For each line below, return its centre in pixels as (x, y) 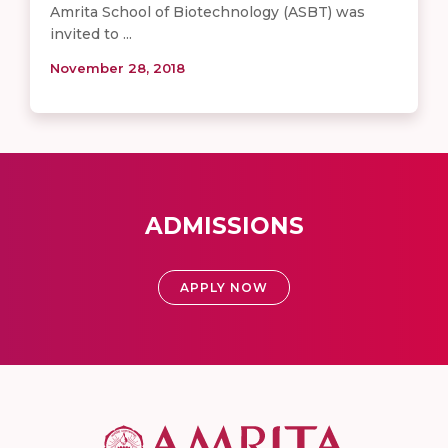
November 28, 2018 (117, 68)
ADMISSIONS (224, 226)
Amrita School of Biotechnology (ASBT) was (207, 12)
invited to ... (91, 34)
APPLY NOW (224, 288)
